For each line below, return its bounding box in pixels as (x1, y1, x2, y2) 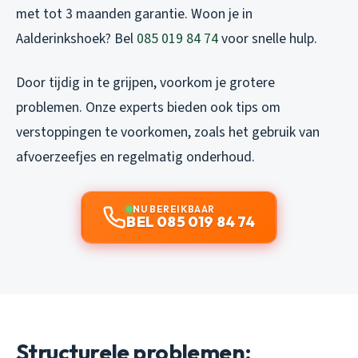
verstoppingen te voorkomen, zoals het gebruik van (16, 122, 320, 143)
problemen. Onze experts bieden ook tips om (16, 97, 280, 118)
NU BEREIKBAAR (133, 203, 215, 216)
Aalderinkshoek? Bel (16, 29, 137, 50)
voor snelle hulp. (218, 29, 317, 50)
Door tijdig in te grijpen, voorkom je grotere (16, 73, 275, 93)
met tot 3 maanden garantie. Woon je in (16, 4, 253, 25)
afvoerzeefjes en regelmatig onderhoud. (16, 147, 255, 168)
